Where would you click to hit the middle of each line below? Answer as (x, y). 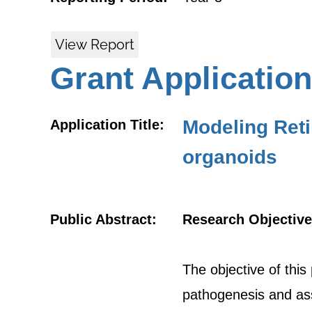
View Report (95, 45)
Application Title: (107, 125)
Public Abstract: (103, 219)
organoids (230, 157)
